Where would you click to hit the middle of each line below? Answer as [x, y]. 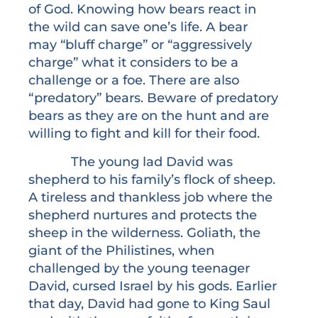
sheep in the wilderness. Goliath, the [144, 232]
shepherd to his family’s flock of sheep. [152, 179]
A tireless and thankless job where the [150, 197]
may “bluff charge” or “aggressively [140, 45]
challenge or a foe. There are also [134, 80]
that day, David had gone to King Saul [149, 303]
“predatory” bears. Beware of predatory [153, 98]
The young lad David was [131, 161]
